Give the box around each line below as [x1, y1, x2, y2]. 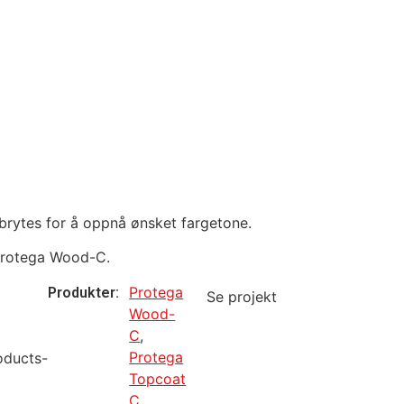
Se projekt [207, 287, 278, 306]
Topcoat [129, 369, 187, 388]
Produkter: [48, 283, 120, 301]
